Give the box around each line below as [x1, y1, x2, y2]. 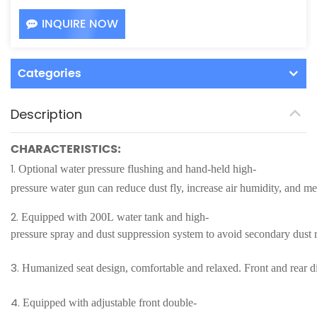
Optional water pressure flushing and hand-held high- [18, 163, 256, 175]
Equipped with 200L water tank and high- [21, 211, 209, 224]
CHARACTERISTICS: [11, 140, 121, 159]
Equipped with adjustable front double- [23, 296, 197, 309]
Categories [18, 64, 81, 83]
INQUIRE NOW [42, 15, 118, 34]
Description [11, 105, 82, 124]
